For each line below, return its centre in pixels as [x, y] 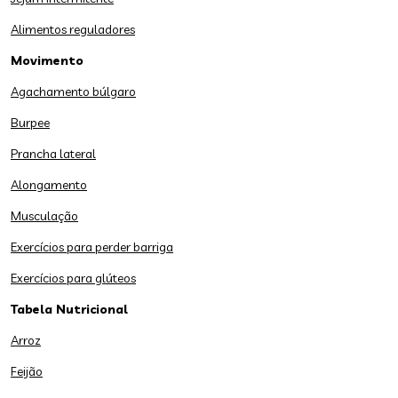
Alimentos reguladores [73, 29]
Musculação [44, 216]
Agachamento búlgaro [73, 92]
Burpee [30, 123]
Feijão [27, 371]
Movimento [47, 60]
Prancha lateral [53, 154]
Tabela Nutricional [69, 309]
